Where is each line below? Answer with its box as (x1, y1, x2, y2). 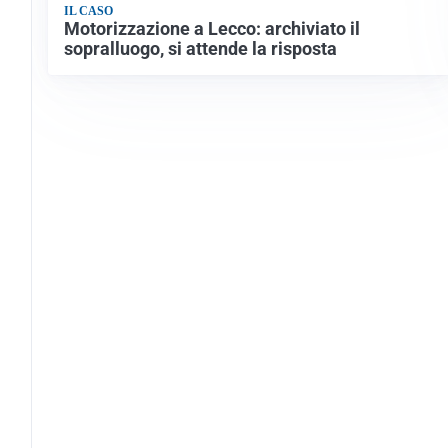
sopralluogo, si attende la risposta (64, 38, 337, 59)
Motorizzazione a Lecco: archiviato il (64, 18, 360, 39)
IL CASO (64, 3, 113, 18)
